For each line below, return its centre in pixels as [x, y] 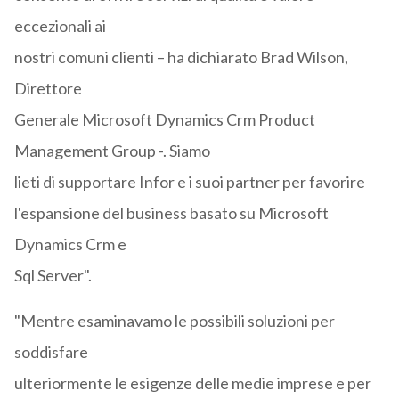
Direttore [48, 89]
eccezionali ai [60, 26]
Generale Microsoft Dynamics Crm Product [164, 120]
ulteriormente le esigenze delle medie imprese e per [192, 383]
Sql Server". [53, 276]
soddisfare [51, 352]
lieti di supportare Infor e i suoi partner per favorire [189, 182]
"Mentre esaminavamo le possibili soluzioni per [174, 321]
